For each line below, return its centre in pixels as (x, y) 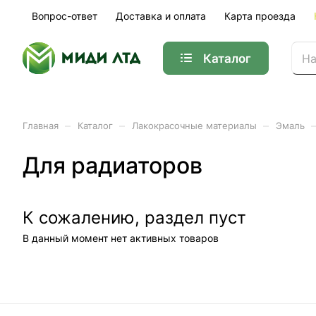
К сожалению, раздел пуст (134, 218)
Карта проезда (260, 16)
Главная (41, 126)
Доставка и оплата (161, 16)
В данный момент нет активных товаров (121, 238)
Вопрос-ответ (65, 16)
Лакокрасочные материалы (194, 126)
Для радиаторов (113, 165)
